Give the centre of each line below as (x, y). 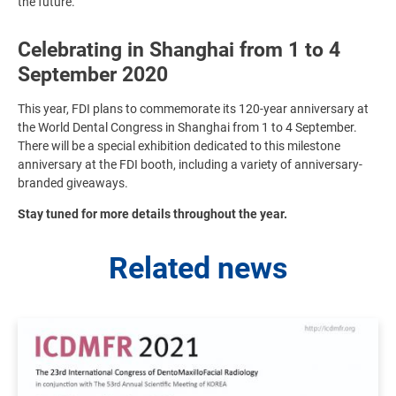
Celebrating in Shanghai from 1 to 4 (179, 50)
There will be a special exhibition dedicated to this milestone (179, 146)
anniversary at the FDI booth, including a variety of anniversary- (190, 165)
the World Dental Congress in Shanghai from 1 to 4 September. (187, 128)
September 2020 (93, 75)
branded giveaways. (74, 183)
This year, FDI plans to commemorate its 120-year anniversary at (193, 109)
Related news (198, 268)
